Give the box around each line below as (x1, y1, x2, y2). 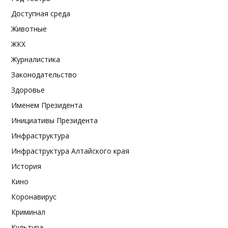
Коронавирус (11, 192, 56, 202)
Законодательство (11, 70, 77, 79)
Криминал (11, 207, 45, 217)
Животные (11, 24, 47, 34)
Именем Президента (11, 100, 82, 110)
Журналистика (11, 54, 60, 64)
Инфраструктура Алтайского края (11, 146, 129, 156)
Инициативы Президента (11, 116, 98, 125)
